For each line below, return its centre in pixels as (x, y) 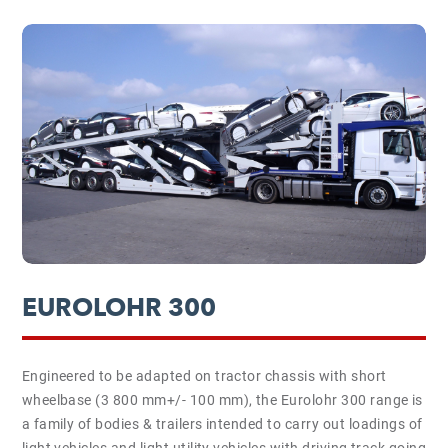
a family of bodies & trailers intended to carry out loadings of (222, 424)
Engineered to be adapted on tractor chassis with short (204, 376)
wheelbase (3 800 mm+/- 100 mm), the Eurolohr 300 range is (222, 400)
